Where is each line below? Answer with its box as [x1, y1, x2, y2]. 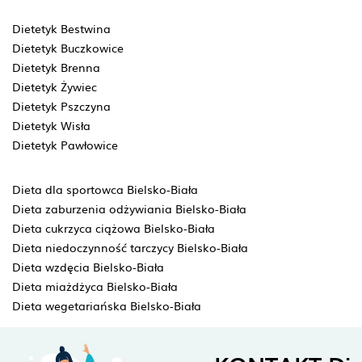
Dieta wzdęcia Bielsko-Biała [12, 259, 164, 275]
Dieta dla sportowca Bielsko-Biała [12, 181, 198, 197]
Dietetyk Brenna [12, 59, 100, 75]
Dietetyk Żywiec [12, 78, 97, 95]
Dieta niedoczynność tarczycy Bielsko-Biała [12, 239, 248, 255]
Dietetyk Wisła [12, 117, 90, 133]
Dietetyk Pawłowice [12, 137, 118, 153]
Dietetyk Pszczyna [12, 98, 111, 114]
